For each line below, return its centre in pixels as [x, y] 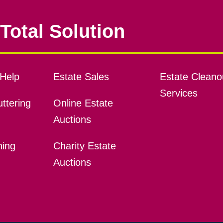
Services [178, 93]
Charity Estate [84, 146]
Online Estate [83, 103]
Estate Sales [81, 76]
